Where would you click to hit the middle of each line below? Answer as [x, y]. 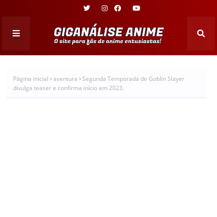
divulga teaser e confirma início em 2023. [69, 88]
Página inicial [31, 79]
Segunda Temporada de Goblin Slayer [133, 79]
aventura [65, 79]
